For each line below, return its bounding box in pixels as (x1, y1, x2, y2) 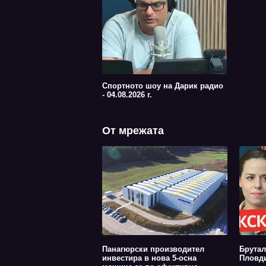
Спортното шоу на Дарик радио (102, 81, 223, 91)
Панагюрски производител (102, 245, 204, 254)
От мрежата (102, 125, 164, 137)
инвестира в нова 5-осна (102, 254, 197, 262)
